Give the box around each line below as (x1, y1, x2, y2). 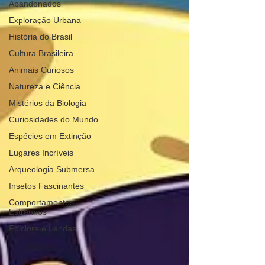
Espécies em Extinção (9, 131, 91, 141)
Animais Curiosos (9, 65, 74, 75)
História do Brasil (9, 32, 72, 41)
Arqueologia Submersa (9, 164, 95, 174)
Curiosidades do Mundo (9, 115, 98, 124)
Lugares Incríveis (9, 148, 73, 157)
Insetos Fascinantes (9, 181, 84, 190)
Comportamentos (9, 198, 74, 207)
